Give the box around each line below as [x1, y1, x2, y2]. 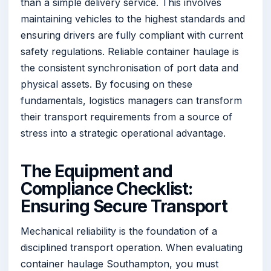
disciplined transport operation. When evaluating [21, 241, 243, 253]
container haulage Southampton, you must [21, 257, 218, 270]
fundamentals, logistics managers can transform [21, 94, 242, 107]
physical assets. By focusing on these [21, 78, 192, 91]
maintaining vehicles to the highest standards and [21, 13, 245, 25]
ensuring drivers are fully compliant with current [21, 29, 243, 42]
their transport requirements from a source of [21, 111, 232, 123]
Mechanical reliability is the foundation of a [21, 224, 217, 237]
